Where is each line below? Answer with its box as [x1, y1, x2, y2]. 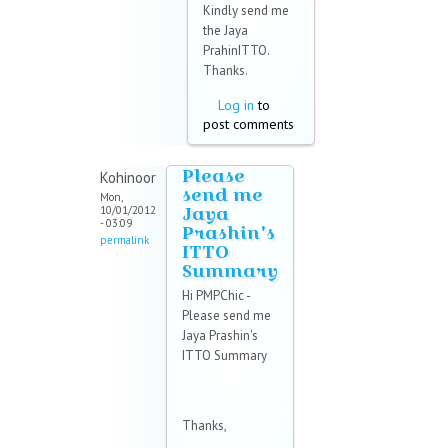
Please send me [182, 307, 271, 325]
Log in [218, 96, 254, 115]
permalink [100, 233, 149, 248]
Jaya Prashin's [182, 327, 258, 345]
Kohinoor [100, 168, 156, 188]
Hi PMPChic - [182, 287, 250, 305]
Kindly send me [203, 2, 289, 20]
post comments [203, 115, 294, 134]
